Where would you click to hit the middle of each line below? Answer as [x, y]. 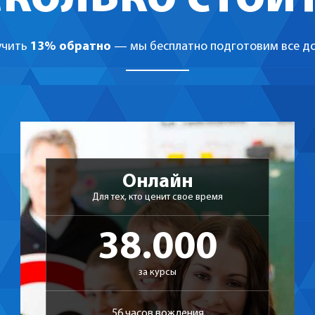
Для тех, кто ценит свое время [157, 198]
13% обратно [70, 47]
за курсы [157, 273]
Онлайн [157, 182]
